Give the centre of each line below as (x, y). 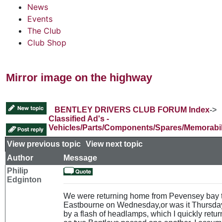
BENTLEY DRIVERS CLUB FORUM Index (132, 110)
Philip (18, 170)
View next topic (114, 144)
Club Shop (47, 42)
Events (40, 19)
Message (80, 158)
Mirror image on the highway (79, 77)
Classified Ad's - (79, 118)
